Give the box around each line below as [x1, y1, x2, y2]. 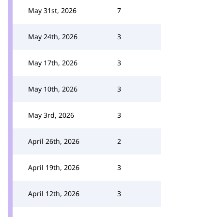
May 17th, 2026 [28, 58, 77, 67]
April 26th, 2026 [28, 137, 79, 146]
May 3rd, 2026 [28, 110, 74, 120]
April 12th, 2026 [28, 189, 79, 198]
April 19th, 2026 [28, 163, 79, 172]
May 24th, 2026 [28, 32, 77, 41]
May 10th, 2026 [28, 84, 77, 93]
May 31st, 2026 [28, 6, 77, 15]
